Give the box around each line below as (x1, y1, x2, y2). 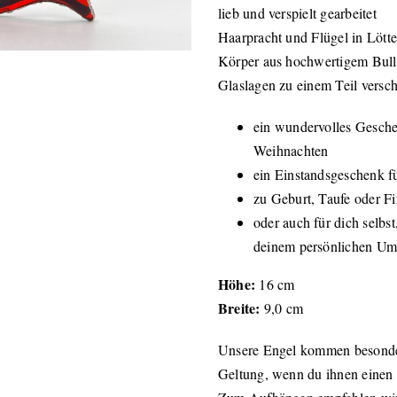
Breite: (217, 298, 261, 319)
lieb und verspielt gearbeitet (217, 4, 377, 23)
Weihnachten (253, 141, 329, 160)
